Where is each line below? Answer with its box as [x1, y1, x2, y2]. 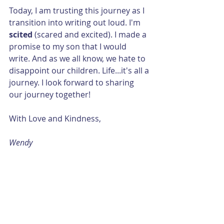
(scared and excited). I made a [34, 28, 148, 40]
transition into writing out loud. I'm [9, 16, 142, 28]
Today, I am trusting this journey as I [9, 4, 146, 16]
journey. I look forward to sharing [9, 76, 136, 88]
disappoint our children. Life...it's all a [9, 64, 151, 76]
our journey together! [9, 88, 90, 100]
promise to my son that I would [9, 40, 128, 52]
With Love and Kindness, [9, 112, 103, 124]
